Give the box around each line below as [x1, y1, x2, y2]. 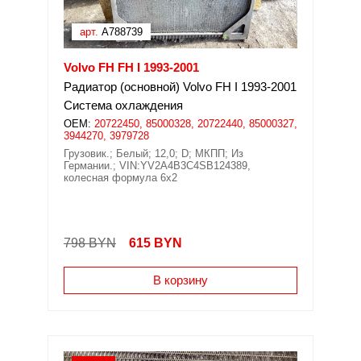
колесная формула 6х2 [64, 172, 177, 184]
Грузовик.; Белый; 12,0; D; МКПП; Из [64, 147, 243, 160]
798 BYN [64, 236, 116, 250]
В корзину [153, 273, 208, 287]
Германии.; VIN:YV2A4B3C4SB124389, [64, 160, 251, 172]
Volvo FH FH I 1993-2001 [64, 60, 199, 74]
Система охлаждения [64, 98, 183, 112]
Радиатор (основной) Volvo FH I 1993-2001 [64, 80, 297, 93]
